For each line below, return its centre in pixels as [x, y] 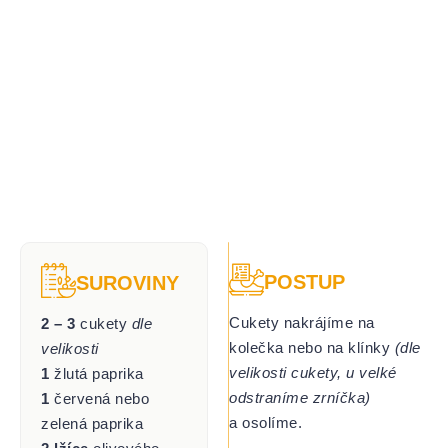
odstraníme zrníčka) [300, 397]
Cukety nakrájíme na [302, 322]
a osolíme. [266, 422]
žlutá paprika [96, 373]
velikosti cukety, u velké [313, 372]
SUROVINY [127, 282]
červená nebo [99, 398]
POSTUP [305, 281]
